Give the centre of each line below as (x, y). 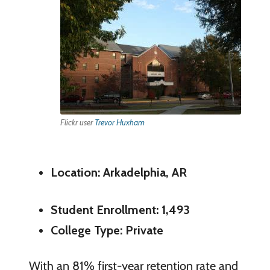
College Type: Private (107, 230)
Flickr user (78, 123)
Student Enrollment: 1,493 (120, 209)
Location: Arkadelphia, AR (118, 172)
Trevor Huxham (120, 123)
